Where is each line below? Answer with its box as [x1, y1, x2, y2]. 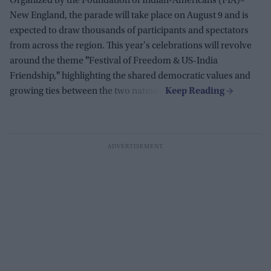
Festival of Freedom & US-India [89, 56, 218, 66]
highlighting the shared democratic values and [60, 71, 250, 81]
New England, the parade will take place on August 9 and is [10, 10, 249, 21]
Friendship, [10, 71, 56, 81]
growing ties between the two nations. [10, 86, 165, 96]
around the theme [10, 56, 85, 66]
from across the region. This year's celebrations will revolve [10, 41, 252, 51]
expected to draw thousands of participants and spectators [10, 25, 249, 36]
